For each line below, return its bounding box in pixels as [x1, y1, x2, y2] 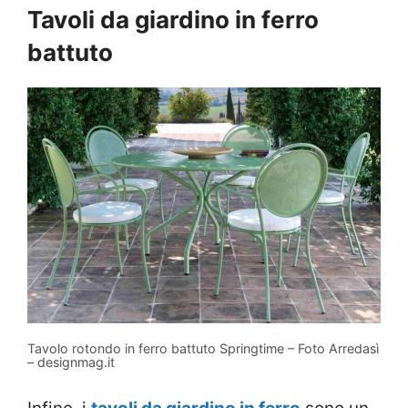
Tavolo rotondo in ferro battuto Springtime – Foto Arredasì [27, 340, 379, 356]
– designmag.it [27, 353, 115, 370]
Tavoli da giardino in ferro [27, 5, 319, 34]
